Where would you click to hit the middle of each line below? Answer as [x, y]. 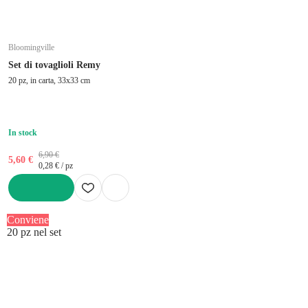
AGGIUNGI [30, 206]
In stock [23, 132]
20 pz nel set [34, 232]
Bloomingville [31, 47]
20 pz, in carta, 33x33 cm [49, 80]
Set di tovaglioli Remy [54, 65]
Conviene [28, 219]
